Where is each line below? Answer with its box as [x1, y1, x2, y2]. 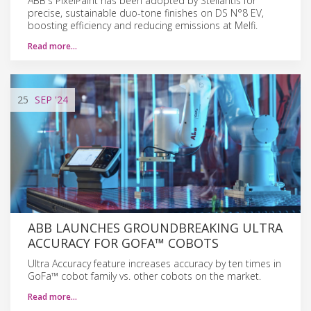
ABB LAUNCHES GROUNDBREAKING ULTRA [28, 219, 283, 236]
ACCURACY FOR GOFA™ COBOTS [28, 234, 219, 251]
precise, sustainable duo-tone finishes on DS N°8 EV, [28, 6, 264, 19]
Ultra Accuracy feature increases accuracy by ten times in [28, 256, 281, 270]
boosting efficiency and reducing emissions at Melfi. [28, 18, 258, 32]
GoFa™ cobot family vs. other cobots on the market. [28, 269, 261, 283]
